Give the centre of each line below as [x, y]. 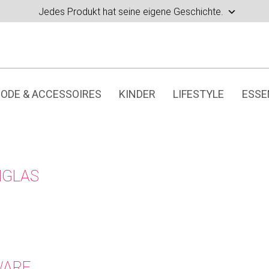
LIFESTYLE [199, 94]
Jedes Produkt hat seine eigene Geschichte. [131, 11]
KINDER [137, 94]
